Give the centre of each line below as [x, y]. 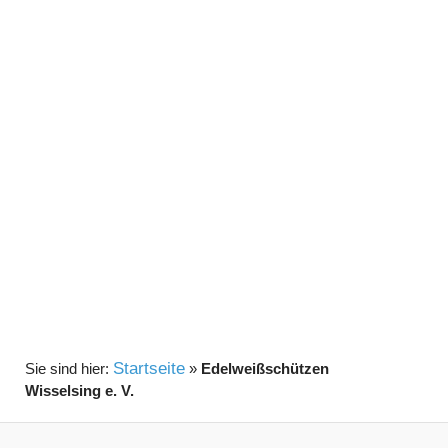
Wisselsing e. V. [79, 391]
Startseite [148, 369]
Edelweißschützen [264, 369]
